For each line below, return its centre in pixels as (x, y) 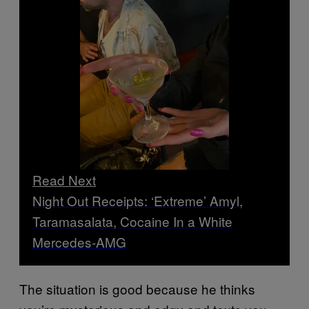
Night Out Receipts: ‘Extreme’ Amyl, (138, 200)
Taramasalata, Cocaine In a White (132, 221)
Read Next (64, 179)
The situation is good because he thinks (137, 288)
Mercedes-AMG (79, 241)
